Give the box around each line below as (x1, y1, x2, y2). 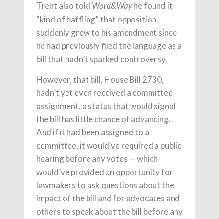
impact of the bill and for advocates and (36, 193, 180, 204)
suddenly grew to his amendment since (36, 27, 177, 38)
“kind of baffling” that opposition (36, 14, 156, 25)
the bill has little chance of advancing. (36, 114, 171, 125)
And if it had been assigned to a (36, 127, 149, 138)
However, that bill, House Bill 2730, (36, 74, 164, 85)
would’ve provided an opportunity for (36, 167, 173, 177)
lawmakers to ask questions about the (36, 180, 174, 191)
